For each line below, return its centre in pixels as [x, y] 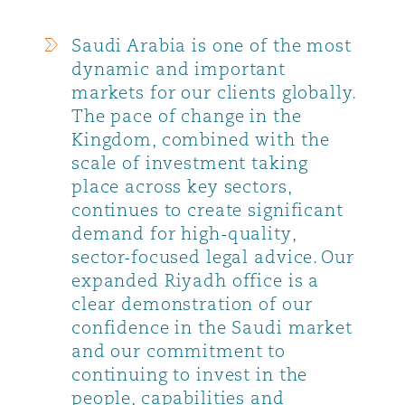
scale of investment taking [190, 162]
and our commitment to [179, 350]
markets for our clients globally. [214, 92]
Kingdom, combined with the [201, 139]
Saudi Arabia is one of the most [212, 45]
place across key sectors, [182, 186]
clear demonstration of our [192, 303]
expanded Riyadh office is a [196, 280]
